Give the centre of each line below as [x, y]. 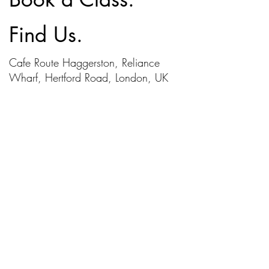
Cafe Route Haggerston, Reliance [84, 62]
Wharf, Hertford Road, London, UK [89, 77]
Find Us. [46, 35]
